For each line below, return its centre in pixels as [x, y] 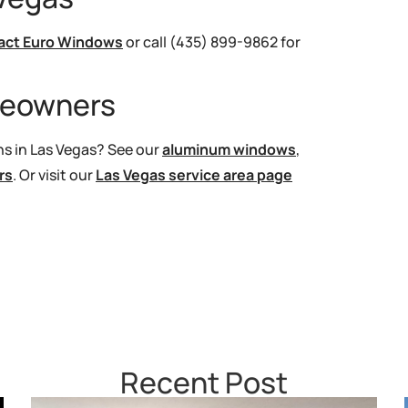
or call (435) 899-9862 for [212, 41]
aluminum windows [229, 149]
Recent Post [204, 382]
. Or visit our [54, 174]
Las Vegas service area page [194, 174]
